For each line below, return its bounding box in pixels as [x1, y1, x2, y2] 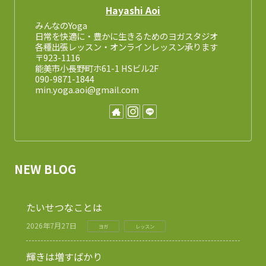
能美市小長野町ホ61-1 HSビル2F [35, 61, 159, 74]
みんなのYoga [35, 18, 88, 31]
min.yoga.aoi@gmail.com [35, 83, 140, 96]
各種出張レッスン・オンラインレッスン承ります [35, 40, 218, 53]
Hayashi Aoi [106, 3, 160, 17]
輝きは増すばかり [26, 249, 102, 264]
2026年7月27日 [26, 220, 77, 230]
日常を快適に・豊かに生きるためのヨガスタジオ [35, 29, 227, 42]
